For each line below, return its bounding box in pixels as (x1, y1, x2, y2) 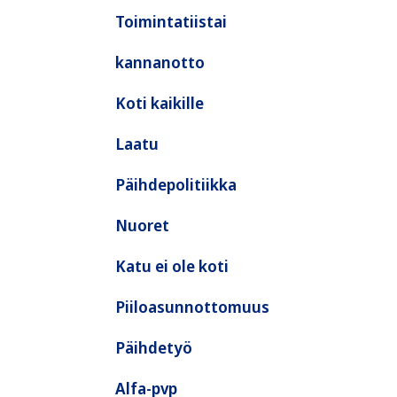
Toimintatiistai (115, 11, 227, 32)
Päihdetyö (115, 337, 192, 358)
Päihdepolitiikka (115, 174, 237, 195)
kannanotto (115, 51, 205, 73)
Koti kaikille (115, 92, 204, 113)
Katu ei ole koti (115, 255, 229, 276)
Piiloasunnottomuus (115, 296, 269, 317)
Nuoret (115, 214, 169, 236)
